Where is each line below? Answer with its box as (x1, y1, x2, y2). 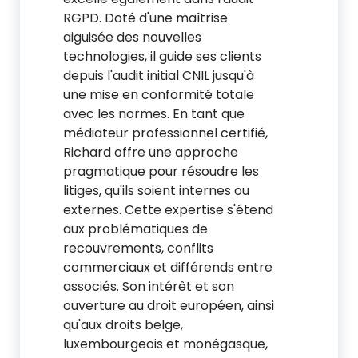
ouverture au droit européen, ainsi (63, 296, 274, 315)
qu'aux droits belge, (63, 316, 183, 334)
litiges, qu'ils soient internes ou (63, 181, 249, 200)
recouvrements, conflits (63, 239, 213, 257)
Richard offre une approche (63, 143, 238, 161)
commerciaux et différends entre (63, 258, 272, 276)
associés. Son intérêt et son (63, 277, 234, 296)
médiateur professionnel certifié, (63, 124, 268, 142)
